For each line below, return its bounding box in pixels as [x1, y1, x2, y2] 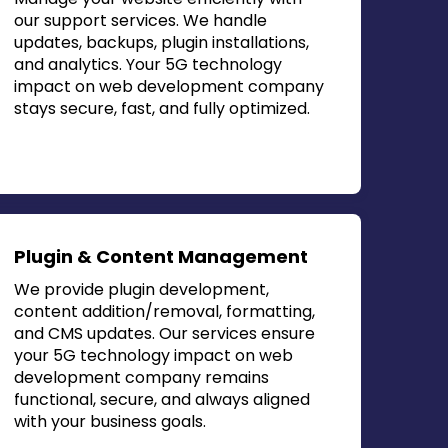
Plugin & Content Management [14, 244, 309, 269]
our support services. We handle [14, 9, 268, 32]
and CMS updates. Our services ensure [14, 322, 316, 345]
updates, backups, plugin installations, [14, 31, 310, 54]
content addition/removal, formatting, [14, 300, 316, 323]
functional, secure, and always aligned [14, 388, 311, 411]
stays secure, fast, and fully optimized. [14, 97, 311, 120]
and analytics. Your [14, 53, 166, 76]
